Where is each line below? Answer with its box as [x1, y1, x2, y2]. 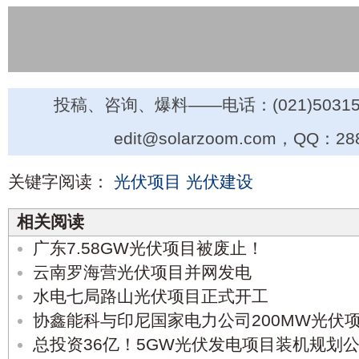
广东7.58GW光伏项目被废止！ [33, 239, 264, 258]
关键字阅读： [8, 172, 109, 192]
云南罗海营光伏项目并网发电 [33, 263, 252, 282]
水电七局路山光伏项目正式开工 [33, 287, 268, 306]
